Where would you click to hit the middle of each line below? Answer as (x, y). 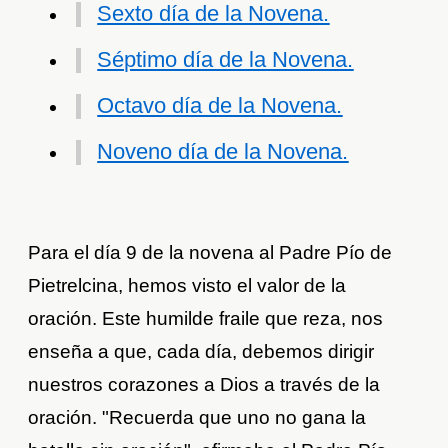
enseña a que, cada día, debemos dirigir (201, 352)
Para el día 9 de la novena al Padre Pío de (210, 253)
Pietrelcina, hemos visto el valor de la (187, 286)
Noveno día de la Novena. (223, 152)
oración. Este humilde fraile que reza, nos (206, 319)
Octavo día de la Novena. (220, 106)
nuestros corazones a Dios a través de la (204, 385)
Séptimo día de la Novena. (225, 60)
